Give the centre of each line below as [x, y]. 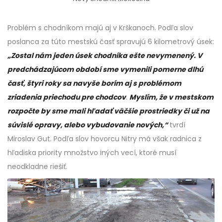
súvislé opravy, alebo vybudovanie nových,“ [88, 125]
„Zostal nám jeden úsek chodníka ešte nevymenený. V [105, 55]
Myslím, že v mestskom [171, 97]
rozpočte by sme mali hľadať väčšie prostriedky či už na [109, 111]
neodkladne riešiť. [37, 166]
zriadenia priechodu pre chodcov [67, 97]
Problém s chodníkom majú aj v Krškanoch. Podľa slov [100, 28]
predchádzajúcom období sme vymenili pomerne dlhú [105, 69]
